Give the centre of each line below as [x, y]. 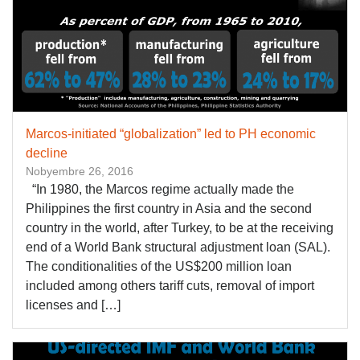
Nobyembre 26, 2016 [80, 172]
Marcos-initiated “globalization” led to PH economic [171, 134]
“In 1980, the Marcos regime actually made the [160, 190]
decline [47, 153]
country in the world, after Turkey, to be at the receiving [180, 228]
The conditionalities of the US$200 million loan [159, 267]
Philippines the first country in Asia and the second [169, 209]
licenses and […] [73, 305]
